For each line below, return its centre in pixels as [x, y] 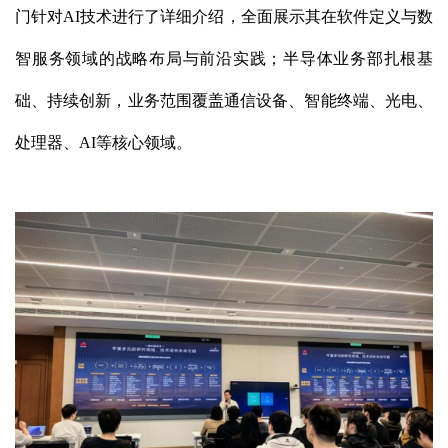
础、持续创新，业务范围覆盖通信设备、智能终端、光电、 [224, 101]
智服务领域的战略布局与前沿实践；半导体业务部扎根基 [224, 59]
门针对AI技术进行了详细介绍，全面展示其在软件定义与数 [224, 17]
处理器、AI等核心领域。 [103, 143]
